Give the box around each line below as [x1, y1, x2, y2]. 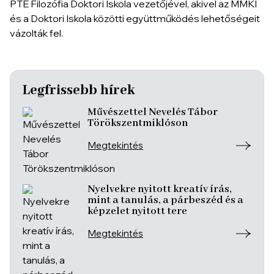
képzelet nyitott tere [87, 205, 187, 218]
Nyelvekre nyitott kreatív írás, [87, 183, 232, 196]
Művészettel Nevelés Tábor [87, 106, 218, 119]
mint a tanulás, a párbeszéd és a [87, 194, 243, 207]
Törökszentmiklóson [87, 117, 188, 130]
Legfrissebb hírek [23, 82, 135, 99]
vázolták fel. [10, 27, 63, 39]
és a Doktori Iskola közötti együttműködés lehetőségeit [10, 12, 260, 24]
